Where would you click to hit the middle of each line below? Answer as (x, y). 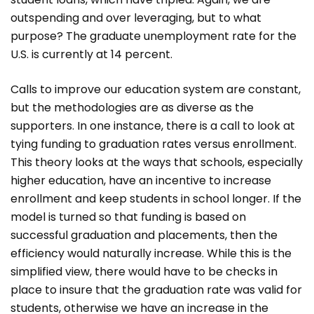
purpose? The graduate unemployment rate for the (153, 36)
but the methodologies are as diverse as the (132, 108)
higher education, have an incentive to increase (141, 180)
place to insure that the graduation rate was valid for (156, 290)
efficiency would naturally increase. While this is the (151, 253)
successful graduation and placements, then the (144, 235)
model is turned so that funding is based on (128, 217)
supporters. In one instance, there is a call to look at (153, 126)
